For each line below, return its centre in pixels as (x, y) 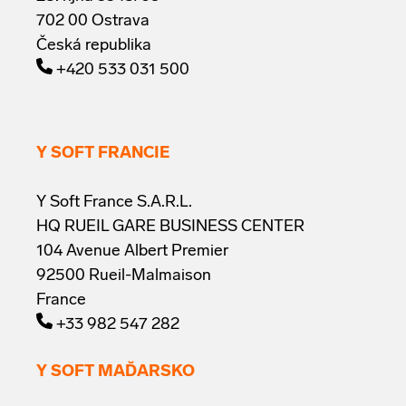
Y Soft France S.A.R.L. (116, 203)
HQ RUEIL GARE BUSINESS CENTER (170, 227)
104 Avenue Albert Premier (132, 252)
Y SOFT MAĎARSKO (116, 372)
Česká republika (94, 46)
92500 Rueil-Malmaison (124, 276)
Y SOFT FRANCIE (103, 154)
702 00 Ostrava (93, 21)
